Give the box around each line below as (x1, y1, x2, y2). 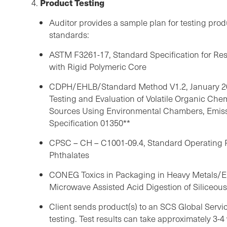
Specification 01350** (49, 117, 130, 129)
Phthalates (49, 149, 89, 161)
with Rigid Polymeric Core (49, 61, 146, 73)
